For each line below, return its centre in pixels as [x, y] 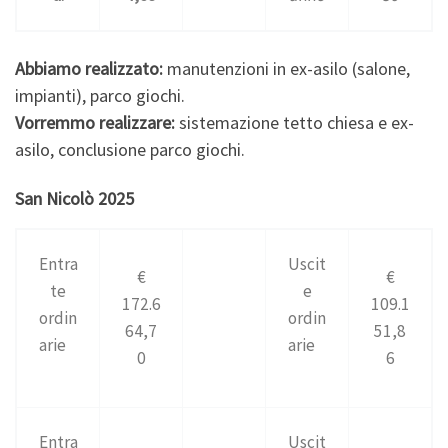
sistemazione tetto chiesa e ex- [296, 122]
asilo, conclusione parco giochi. [132, 149]
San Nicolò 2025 [74, 199]
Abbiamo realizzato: [89, 68]
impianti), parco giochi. [100, 95]
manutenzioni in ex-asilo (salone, [286, 68]
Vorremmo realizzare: [97, 122]
